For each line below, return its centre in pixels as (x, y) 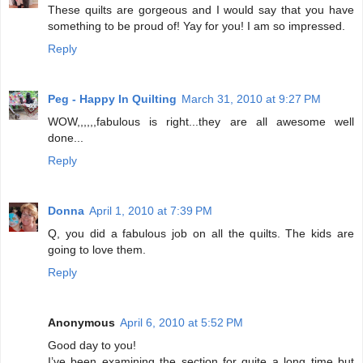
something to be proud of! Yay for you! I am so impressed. (196, 26)
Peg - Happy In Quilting (112, 99)
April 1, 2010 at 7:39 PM (151, 211)
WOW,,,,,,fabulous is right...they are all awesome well (201, 122)
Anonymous (81, 323)
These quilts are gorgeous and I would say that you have (201, 10)
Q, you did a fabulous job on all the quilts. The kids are (201, 234)
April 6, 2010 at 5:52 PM (181, 323)
